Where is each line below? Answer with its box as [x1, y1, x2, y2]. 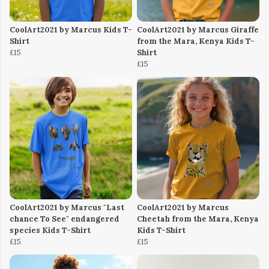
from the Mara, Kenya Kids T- [137, 36, 255, 47]
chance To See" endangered [10, 214, 119, 225]
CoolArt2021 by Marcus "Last [10, 202, 124, 213]
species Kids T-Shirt [10, 225, 91, 236]
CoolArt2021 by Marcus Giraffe [137, 25, 259, 35]
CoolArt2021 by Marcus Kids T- [10, 25, 132, 35]
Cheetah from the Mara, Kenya [137, 214, 259, 225]
